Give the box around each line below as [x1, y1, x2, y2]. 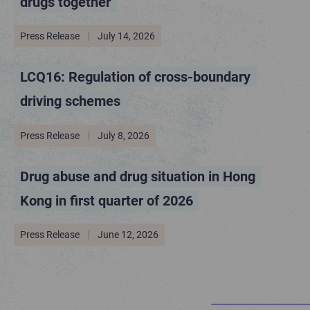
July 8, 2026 [98, 129, 150, 141]
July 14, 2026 [98, 30, 156, 42]
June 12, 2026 [98, 229, 159, 241]
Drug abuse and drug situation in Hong [20, 167, 255, 185]
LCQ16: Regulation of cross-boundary [20, 69, 250, 86]
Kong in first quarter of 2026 [20, 192, 193, 209]
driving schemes [20, 93, 120, 110]
